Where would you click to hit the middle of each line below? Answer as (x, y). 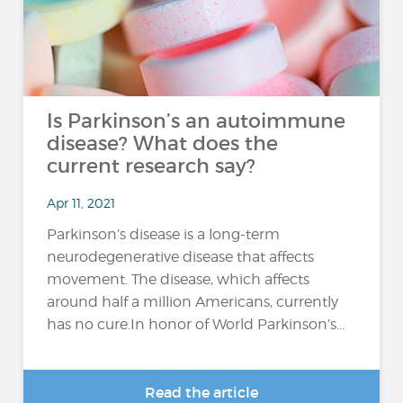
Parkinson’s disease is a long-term (164, 235)
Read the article (201, 392)
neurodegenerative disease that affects (181, 257)
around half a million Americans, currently (193, 302)
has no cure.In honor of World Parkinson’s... (196, 325)
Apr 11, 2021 (81, 202)
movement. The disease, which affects (179, 280)
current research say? (152, 166)
